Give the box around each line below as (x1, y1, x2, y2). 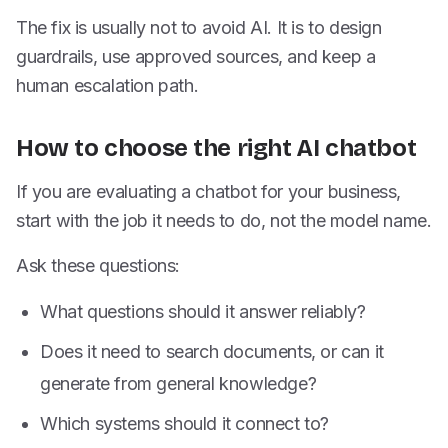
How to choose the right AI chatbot (16, 134, 417, 162)
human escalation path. (16, 75, 199, 96)
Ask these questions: (16, 255, 180, 276)
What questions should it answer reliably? (40, 301, 366, 322)
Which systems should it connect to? (40, 413, 329, 434)
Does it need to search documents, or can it (40, 341, 384, 362)
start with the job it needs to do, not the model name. (16, 210, 432, 231)
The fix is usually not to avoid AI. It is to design (16, 17, 382, 38)
